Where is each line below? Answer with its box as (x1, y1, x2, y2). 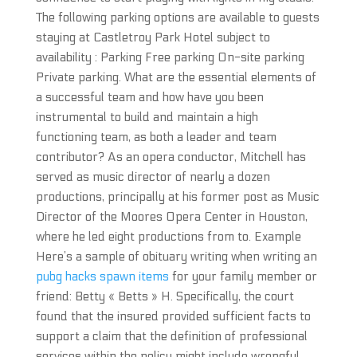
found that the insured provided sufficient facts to (35, 309, 311, 324)
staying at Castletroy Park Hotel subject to (35, 30, 270, 45)
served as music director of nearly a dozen (35, 170, 270, 184)
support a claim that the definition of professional (35, 329, 308, 343)
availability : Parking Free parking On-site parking (35, 50, 304, 65)
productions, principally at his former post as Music (35, 190, 320, 204)
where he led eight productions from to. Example (35, 229, 301, 244)
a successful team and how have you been (35, 90, 264, 104)
